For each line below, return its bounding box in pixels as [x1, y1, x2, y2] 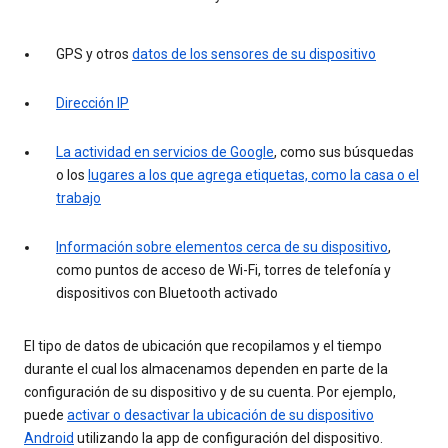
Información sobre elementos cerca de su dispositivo [56, 239, 388, 256]
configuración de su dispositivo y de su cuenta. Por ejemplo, [24, 384, 396, 401]
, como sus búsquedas [274, 144, 414, 161]
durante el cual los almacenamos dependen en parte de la [24, 361, 388, 378]
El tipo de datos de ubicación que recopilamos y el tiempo [24, 338, 382, 355]
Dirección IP [56, 95, 129, 112]
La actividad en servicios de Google [56, 144, 274, 161]
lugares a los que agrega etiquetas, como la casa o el [88, 167, 419, 184]
